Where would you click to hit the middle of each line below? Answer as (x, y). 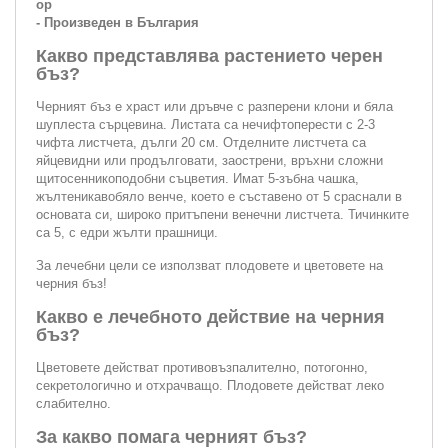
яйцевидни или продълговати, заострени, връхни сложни (209, 160)
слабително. (73, 403)
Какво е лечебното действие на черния (210, 316)
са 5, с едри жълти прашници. (127, 232)
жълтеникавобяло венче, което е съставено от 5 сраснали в (219, 196)
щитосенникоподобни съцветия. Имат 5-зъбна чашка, (197, 178)
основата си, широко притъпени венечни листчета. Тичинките (222, 214)
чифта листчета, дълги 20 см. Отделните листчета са (201, 142)
